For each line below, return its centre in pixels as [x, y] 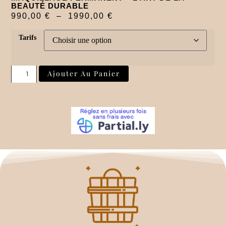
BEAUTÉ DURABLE [50, 6]
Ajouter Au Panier [84, 73]
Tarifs [28, 37]
